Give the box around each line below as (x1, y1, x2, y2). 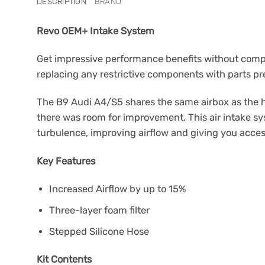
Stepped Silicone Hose (49, 225, 150, 237)
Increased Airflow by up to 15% (49, 183, 187, 195)
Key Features (37, 155, 95, 167)
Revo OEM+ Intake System (37, 25, 154, 37)
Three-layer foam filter (49, 205, 150, 216)
